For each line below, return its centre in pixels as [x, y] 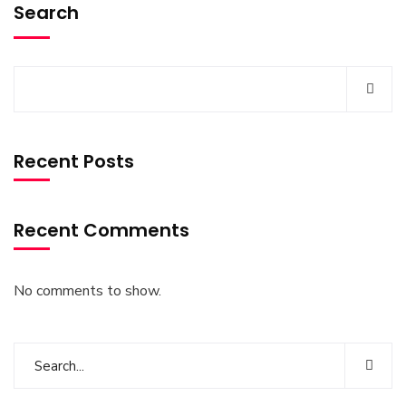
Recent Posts [74, 162]
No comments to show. [87, 291]
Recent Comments [101, 231]
